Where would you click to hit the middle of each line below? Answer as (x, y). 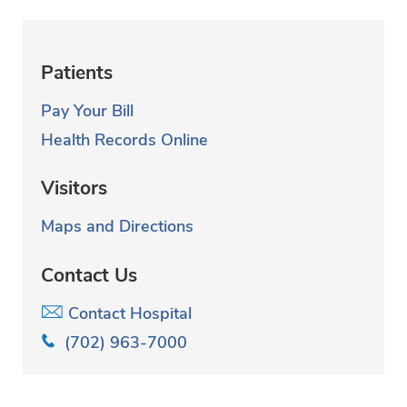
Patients (77, 72)
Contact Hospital (128, 313)
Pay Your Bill (87, 110)
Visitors (74, 189)
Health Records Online (124, 139)
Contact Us (89, 275)
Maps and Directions (117, 227)
